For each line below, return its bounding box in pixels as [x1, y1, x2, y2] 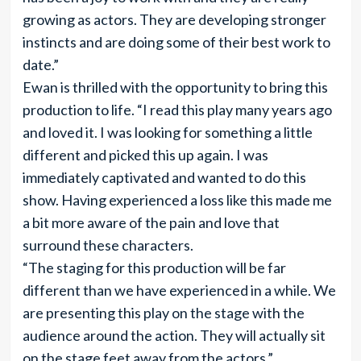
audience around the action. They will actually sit [22, 326, 326, 344]
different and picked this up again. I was [22, 146, 268, 164]
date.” [22, 56, 59, 73]
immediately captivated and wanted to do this [22, 168, 306, 186]
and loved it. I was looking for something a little [22, 123, 313, 141]
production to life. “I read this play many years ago [22, 101, 332, 118]
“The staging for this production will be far [22, 259, 286, 276]
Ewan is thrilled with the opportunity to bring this [22, 78, 328, 96]
